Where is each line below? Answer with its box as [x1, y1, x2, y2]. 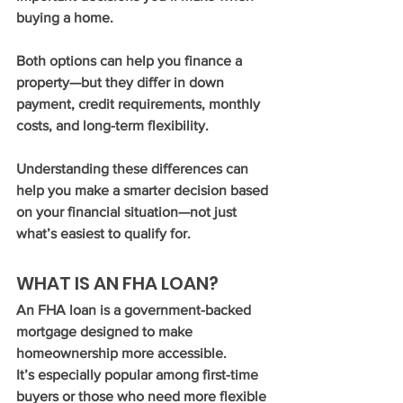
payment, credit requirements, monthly [16, 96, 264, 112]
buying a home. [16, 10, 113, 25]
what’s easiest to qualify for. [16, 226, 191, 241]
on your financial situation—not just [16, 204, 240, 219]
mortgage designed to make [16, 324, 196, 339]
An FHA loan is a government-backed [16, 302, 255, 318]
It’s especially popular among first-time [16, 367, 262, 382]
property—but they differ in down [16, 75, 228, 90]
